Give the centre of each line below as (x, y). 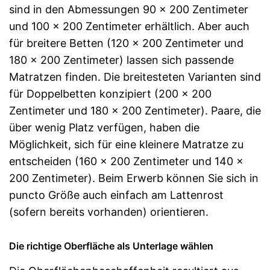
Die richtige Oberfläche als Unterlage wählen (111, 246)
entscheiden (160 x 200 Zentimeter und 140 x (126, 161)
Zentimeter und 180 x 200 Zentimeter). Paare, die (135, 110)
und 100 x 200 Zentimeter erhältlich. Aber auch (129, 26)
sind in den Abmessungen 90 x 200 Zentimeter (129, 9)
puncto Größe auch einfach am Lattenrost (116, 195)
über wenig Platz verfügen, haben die (104, 127)
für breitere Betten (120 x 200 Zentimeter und (126, 43)
